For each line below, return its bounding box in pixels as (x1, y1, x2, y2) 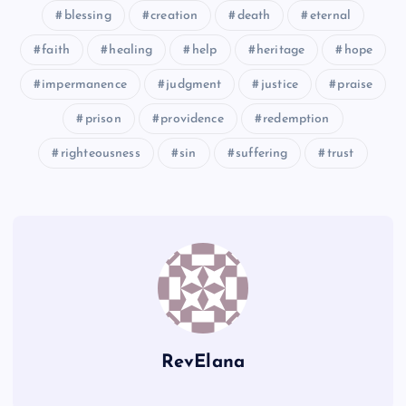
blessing (63, 8, 111, 23)
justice (260, 77, 298, 92)
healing (109, 43, 153, 57)
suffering (236, 146, 288, 160)
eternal (309, 8, 351, 23)
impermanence (42, 77, 127, 92)
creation (150, 8, 198, 23)
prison (84, 111, 121, 126)
